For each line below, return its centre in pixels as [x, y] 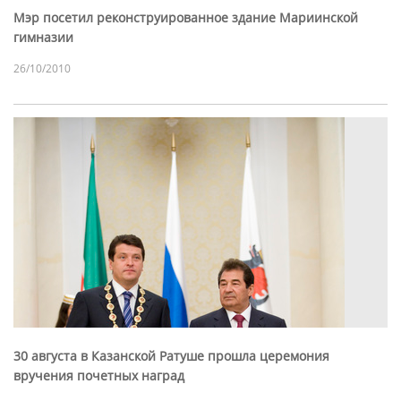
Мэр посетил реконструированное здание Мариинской [186, 18]
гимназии [43, 38]
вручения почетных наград [99, 376]
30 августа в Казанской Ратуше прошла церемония [171, 356]
